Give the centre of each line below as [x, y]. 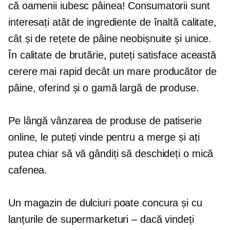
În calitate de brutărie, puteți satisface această [112, 55]
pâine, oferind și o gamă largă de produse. [104, 88]
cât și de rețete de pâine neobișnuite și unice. [110, 39]
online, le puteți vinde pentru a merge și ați [104, 137]
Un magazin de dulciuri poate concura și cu [105, 203]
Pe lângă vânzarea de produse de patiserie [105, 121]
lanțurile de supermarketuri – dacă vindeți [101, 219]
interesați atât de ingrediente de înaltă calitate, [112, 22]
